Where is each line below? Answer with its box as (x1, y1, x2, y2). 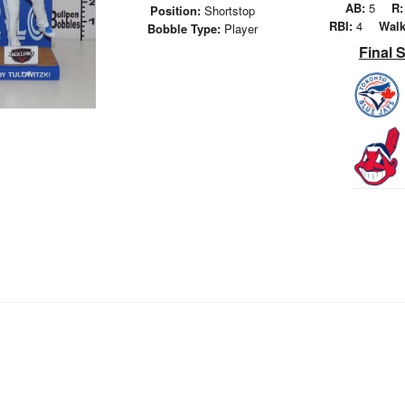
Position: (150, 2, 201, 19)
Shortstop (201, 2, 255, 19)
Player (221, 20, 258, 37)
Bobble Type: (147, 20, 221, 37)
